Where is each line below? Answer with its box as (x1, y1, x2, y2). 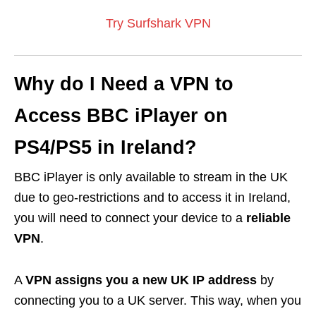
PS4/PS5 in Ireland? (14, 137, 197, 159)
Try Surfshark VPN (105, 16, 211, 31)
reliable (246, 211, 291, 226)
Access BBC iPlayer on (14, 105, 228, 127)
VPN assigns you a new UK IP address (25, 273, 257, 288)
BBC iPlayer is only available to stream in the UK (14, 170, 288, 185)
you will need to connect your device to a (14, 211, 246, 226)
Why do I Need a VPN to (14, 73, 233, 95)
